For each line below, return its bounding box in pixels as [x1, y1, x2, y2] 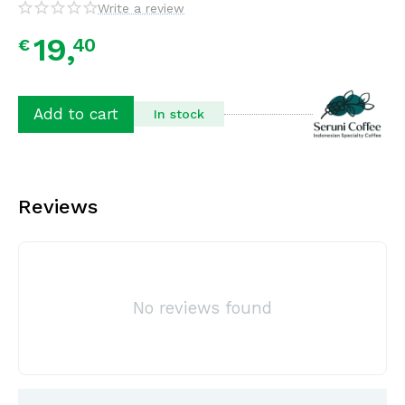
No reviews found [133, 298, 272, 317]
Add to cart [33, 105, 118, 123]
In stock [154, 107, 204, 121]
